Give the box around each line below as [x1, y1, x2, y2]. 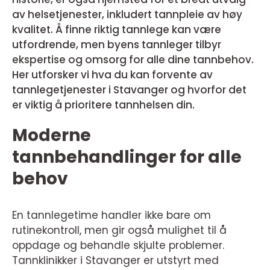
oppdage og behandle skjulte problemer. [12, 238, 224, 253]
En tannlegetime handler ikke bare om [12, 208, 211, 222]
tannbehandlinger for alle [12, 145, 242, 169]
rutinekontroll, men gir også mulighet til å [12, 223, 227, 237]
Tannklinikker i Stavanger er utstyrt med [12, 253, 219, 268]
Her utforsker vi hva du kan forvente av [12, 67, 213, 82]
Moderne [12, 124, 91, 147]
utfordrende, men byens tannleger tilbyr [12, 37, 221, 52]
